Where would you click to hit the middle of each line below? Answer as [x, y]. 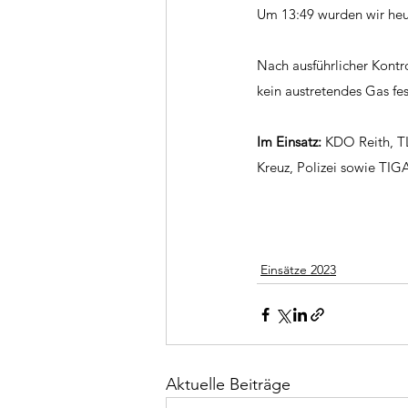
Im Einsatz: [291, 142]
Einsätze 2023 [298, 270]
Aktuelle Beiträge [228, 384]
